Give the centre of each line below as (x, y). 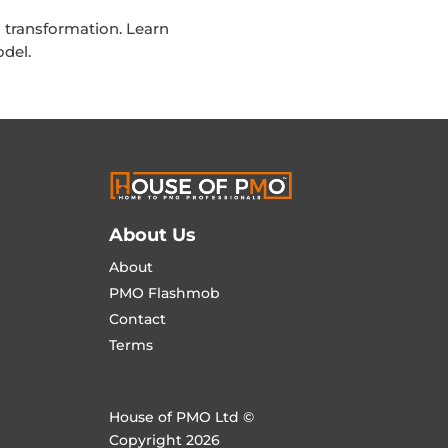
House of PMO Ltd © (182, 416)
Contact (138, 319)
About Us (153, 235)
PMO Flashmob (165, 293)
